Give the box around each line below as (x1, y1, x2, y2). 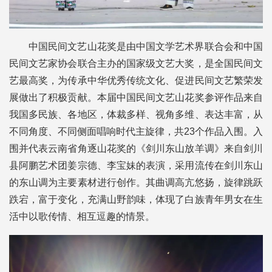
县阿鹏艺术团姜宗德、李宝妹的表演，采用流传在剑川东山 (9, 160, 263, 171)
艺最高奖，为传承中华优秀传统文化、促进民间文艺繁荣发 (9, 75, 263, 86)
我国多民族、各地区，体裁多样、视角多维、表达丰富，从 (9, 109, 263, 120)
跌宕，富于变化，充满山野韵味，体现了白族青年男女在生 (9, 194, 263, 205)
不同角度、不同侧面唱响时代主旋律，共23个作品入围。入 (9, 126, 263, 137)
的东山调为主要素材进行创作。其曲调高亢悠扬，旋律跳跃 (9, 177, 263, 188)
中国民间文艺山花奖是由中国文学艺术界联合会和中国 (29, 41, 263, 52)
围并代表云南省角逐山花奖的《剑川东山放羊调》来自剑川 (9, 143, 263, 154)
